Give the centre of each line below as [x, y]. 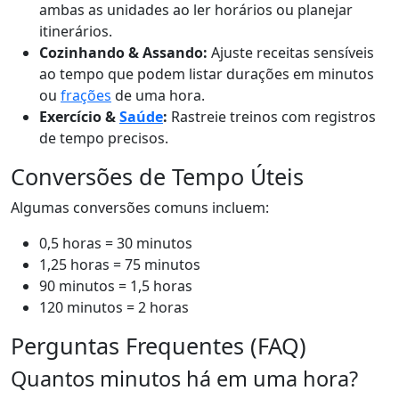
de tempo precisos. [104, 138]
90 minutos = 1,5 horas [116, 286]
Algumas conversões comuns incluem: [140, 208]
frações [86, 95]
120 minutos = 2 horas [114, 307]
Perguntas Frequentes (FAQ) [159, 346]
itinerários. [76, 31]
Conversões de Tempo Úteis [157, 176]
